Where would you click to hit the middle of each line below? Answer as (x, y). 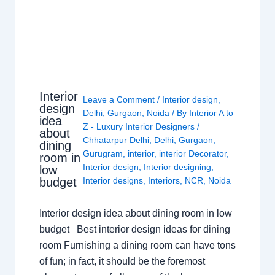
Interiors (164, 181)
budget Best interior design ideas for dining (134, 230)
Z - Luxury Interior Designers (140, 127)
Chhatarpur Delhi (116, 140)
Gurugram (103, 154)
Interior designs (113, 181)
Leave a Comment (119, 100)
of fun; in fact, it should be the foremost (122, 261)
